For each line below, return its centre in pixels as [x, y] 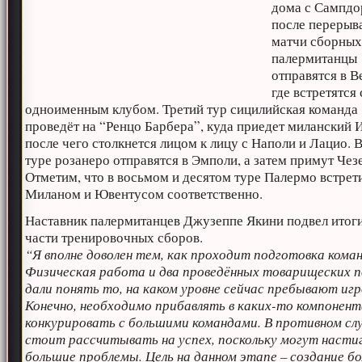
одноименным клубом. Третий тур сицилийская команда [192, 109]
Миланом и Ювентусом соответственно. [144, 194]
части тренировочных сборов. [114, 237]
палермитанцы [315, 58]
